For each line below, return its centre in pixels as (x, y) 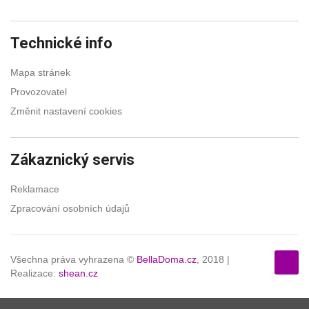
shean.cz (78, 273)
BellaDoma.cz (167, 260)
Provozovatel (39, 91)
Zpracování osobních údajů (70, 208)
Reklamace (35, 189)
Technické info (61, 43)
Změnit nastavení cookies (66, 111)
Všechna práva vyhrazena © (73, 260)
